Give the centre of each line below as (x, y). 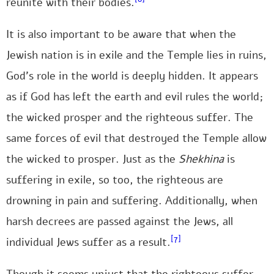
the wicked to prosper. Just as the (92, 159)
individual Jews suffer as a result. (88, 242)
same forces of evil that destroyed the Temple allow (136, 138)
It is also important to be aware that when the (121, 34)
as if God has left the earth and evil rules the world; (135, 97)
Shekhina (201, 159)
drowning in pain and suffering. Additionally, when (132, 201)
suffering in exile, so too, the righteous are (115, 180)
